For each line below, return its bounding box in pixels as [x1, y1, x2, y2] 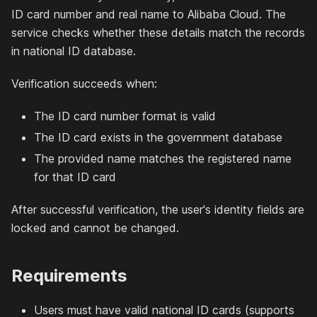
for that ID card [34, 169, 116, 184]
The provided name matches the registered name [34, 151, 292, 166]
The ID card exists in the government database [34, 129, 282, 144]
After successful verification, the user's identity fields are [11, 202, 304, 217]
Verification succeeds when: [11, 76, 157, 91]
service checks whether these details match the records [11, 25, 305, 40]
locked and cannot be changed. [11, 220, 179, 235]
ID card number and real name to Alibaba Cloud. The [11, 6, 286, 21]
